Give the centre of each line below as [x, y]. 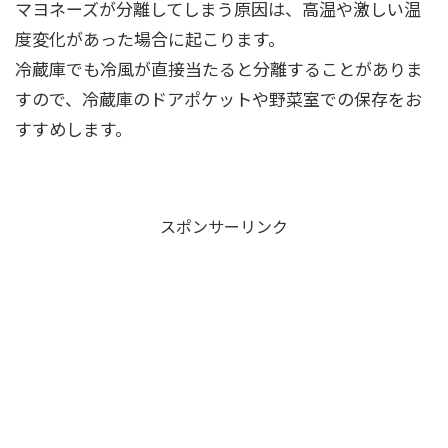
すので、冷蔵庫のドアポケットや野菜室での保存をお [218, 99]
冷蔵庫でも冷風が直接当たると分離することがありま [219, 69]
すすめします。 [73, 129]
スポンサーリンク [224, 226]
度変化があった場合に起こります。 [150, 39]
